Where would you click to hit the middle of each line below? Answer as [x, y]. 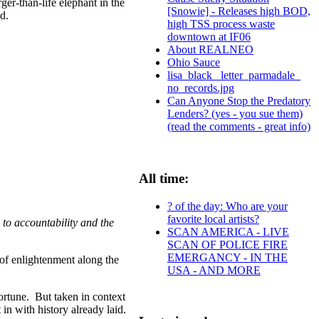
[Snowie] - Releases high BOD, [239, 11]
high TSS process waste [221, 24]
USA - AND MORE [214, 270]
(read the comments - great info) [239, 127]
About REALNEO [210, 50]
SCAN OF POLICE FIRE [228, 244]
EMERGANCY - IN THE [228, 257]
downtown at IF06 [209, 37]
